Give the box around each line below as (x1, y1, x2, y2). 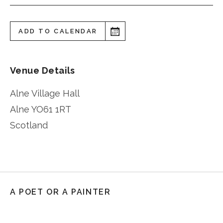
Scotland (10, 120, 48, 131)
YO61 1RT (31, 104, 71, 115)
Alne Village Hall (10, 88, 80, 99)
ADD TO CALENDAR (18, 27, 98, 35)
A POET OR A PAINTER (10, 187, 111, 197)
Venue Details (10, 65, 75, 76)
